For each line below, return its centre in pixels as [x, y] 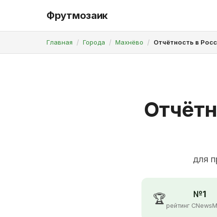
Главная [60, 42]
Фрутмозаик [77, 15]
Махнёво [129, 42]
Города [94, 42]
